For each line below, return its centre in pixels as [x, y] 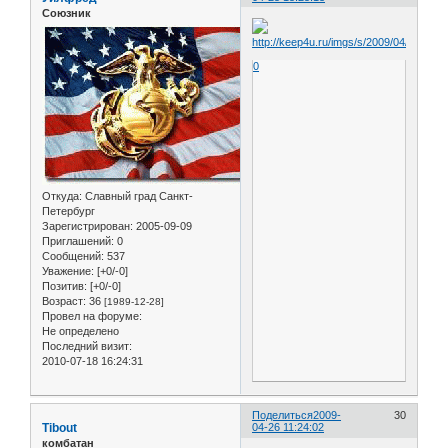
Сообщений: [73, 256]
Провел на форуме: [92, 316]
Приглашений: [78, 241]
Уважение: [68, 271]
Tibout [59, 428]
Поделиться [283, 415]
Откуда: [62, 196]
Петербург [68, 211]
